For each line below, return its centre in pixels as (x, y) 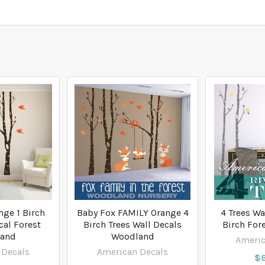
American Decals (132, 252)
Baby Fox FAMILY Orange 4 (132, 213)
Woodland (132, 237)
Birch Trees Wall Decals (132, 225)
